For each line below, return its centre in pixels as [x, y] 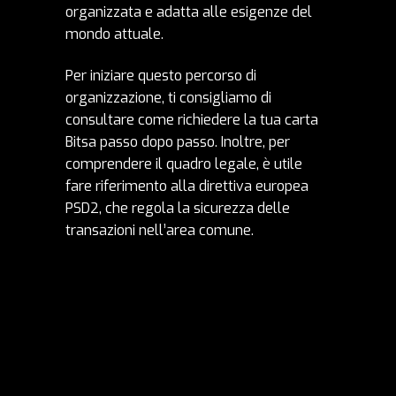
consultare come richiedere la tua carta [192, 119]
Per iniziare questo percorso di [161, 75]
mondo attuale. [114, 34]
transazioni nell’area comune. [160, 230]
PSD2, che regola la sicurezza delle [178, 208]
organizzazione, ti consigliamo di [168, 97]
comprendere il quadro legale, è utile [184, 164]
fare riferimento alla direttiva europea [187, 186]
